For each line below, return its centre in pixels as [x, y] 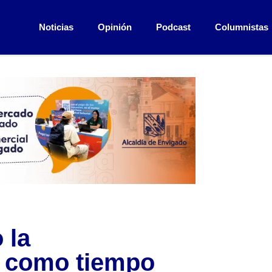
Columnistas [241, 27]
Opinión [114, 27]
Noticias [56, 27]
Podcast [173, 27]
